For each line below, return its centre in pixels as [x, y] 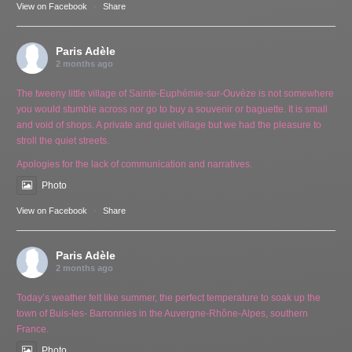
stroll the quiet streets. [63, 140]
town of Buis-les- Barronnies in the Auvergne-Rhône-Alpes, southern [163, 313]
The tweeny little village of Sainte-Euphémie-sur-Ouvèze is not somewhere [176, 93]
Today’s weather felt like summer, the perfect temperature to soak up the [169, 297]
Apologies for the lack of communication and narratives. [135, 164]
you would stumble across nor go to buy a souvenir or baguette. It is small [172, 109]
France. [33, 329]
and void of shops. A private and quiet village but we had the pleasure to [169, 125]
